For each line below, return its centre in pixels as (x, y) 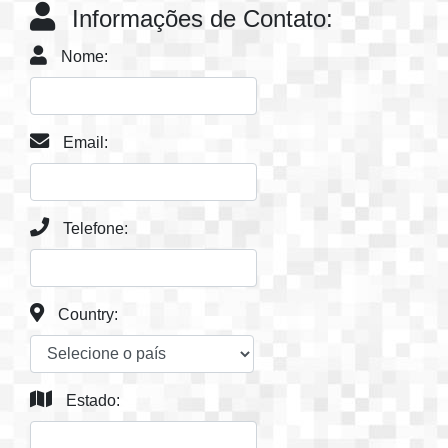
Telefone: (93, 228)
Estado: (91, 400)
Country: (86, 314)
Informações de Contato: (199, 18)
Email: (83, 142)
